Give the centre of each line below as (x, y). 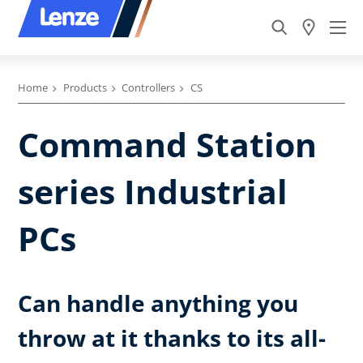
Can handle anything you (158, 303)
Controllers (148, 88)
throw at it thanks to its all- (172, 338)
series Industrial (153, 192)
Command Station (167, 145)
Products (85, 88)
